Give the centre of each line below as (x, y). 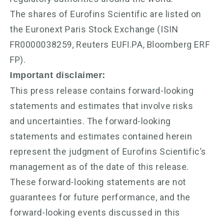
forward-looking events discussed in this (95, 212)
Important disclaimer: (58, 75)
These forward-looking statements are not (98, 182)
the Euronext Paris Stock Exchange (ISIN (94, 29)
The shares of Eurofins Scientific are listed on (106, 14)
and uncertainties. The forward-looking (90, 121)
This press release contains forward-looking (102, 90)
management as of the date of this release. (99, 166)
